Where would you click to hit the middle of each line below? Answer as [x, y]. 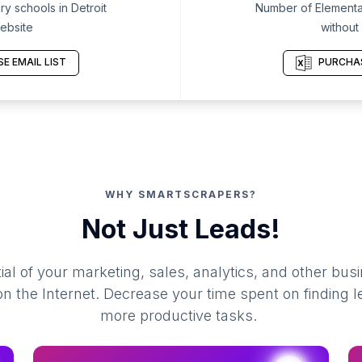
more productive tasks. [179, 316]
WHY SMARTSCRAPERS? [181, 194]
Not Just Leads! [181, 229]
